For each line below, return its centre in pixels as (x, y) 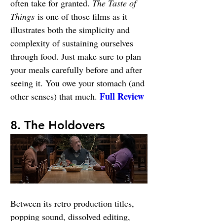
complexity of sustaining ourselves (73, 43)
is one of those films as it (82, 17)
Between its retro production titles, (74, 203)
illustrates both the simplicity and (71, 30)
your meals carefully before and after (77, 70)
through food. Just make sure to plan (77, 56)
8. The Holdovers (58, 125)
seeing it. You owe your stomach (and (79, 83)
